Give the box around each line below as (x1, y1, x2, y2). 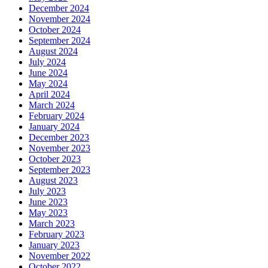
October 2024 (29, 24, 81, 35)
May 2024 (29, 78, 68, 89)
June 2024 (29, 67, 68, 78)
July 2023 (29, 185, 66, 196)
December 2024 (29, 2, 89, 13)
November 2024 (29, 13, 90, 24)
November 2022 (29, 250, 90, 261)
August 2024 (29, 45, 78, 56)
